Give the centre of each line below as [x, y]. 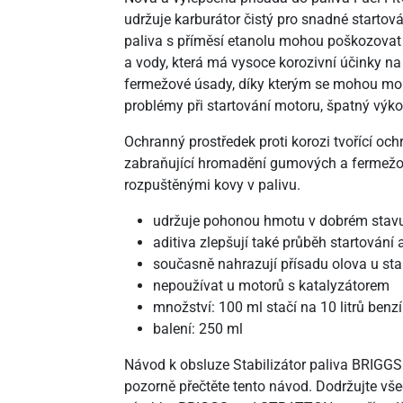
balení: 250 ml [198, 329]
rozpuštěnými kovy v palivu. [212, 185]
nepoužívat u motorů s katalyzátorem [271, 286]
